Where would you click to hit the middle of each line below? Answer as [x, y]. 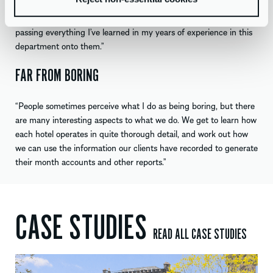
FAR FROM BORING [57, 75]
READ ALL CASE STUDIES [200, 234]
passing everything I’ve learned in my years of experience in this [134, 31]
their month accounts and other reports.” [91, 161]
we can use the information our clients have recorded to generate [136, 147]
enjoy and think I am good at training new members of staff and [134, 17]
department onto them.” [60, 45]
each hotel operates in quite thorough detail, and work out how [132, 133]
